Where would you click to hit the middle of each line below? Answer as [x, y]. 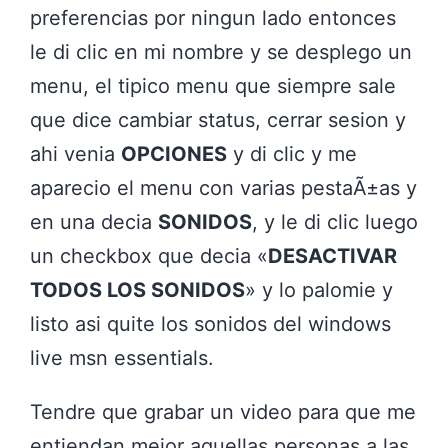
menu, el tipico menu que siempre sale [213, 86]
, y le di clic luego [335, 222]
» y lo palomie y [319, 290]
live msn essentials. [122, 358]
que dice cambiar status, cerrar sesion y [218, 120]
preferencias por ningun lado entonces [213, 18]
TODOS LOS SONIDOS [137, 290]
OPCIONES [174, 154]
